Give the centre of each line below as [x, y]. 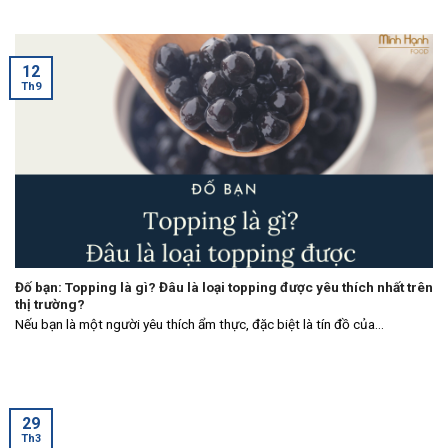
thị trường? [50, 303]
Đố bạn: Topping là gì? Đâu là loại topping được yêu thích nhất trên [224, 286]
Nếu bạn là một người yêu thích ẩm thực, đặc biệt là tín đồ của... [199, 324]
